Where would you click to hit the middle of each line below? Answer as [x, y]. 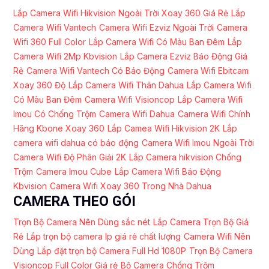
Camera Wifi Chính [214, 114]
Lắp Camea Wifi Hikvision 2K [164, 128]
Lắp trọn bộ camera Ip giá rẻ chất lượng [104, 236]
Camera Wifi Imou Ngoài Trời [198, 143]
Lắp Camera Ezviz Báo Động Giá [184, 56]
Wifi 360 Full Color [50, 42]
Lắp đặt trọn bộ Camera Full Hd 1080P [112, 251]
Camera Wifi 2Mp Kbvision [65, 56]
